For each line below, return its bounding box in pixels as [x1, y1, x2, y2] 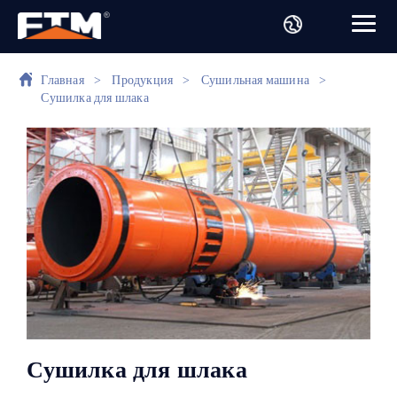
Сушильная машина [200, 72, 310, 88]
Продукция [112, 72, 174, 88]
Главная [41, 72, 84, 88]
